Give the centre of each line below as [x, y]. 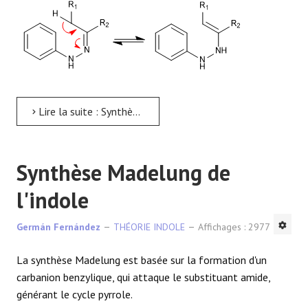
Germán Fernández [58, 227]
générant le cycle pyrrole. [75, 294]
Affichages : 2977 [234, 227]
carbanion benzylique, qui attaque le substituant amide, [143, 277]
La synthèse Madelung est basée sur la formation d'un [142, 260]
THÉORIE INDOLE [149, 227]
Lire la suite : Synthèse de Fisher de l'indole [84, 111]
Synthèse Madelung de [123, 172]
